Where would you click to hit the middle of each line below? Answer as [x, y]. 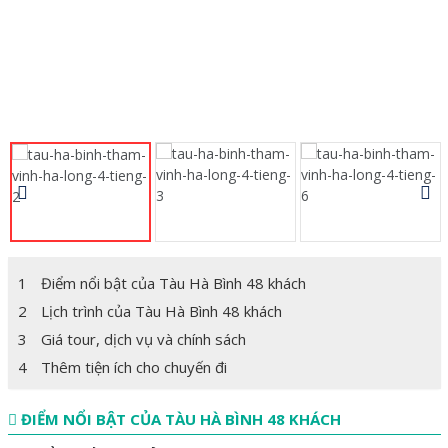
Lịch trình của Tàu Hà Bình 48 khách [161, 311]
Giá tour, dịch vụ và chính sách [143, 339]
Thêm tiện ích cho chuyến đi [133, 367]
